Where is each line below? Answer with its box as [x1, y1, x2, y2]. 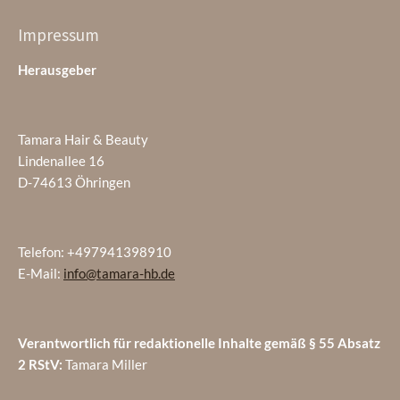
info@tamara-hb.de [63, 265, 175, 281]
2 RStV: [18, 356, 62, 372]
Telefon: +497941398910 [18, 244, 171, 260]
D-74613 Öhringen [18, 174, 130, 190]
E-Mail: [18, 265, 63, 281]
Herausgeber [18, 62, 96, 78]
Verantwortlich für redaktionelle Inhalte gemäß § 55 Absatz [18, 335, 380, 351]
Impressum [18, 24, 99, 46]
